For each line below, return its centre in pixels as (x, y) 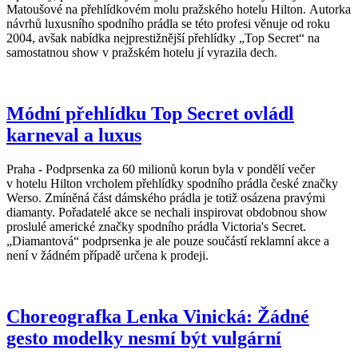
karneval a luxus (74, 135)
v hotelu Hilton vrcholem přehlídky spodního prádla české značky (172, 183)
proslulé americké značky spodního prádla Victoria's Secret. (156, 226)
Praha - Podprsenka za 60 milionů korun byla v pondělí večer (161, 169)
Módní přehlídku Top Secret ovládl (150, 113)
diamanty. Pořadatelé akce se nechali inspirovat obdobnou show (167, 212)
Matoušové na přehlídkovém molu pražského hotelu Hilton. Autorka (179, 9)
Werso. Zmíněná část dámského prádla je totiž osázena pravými (166, 197)
